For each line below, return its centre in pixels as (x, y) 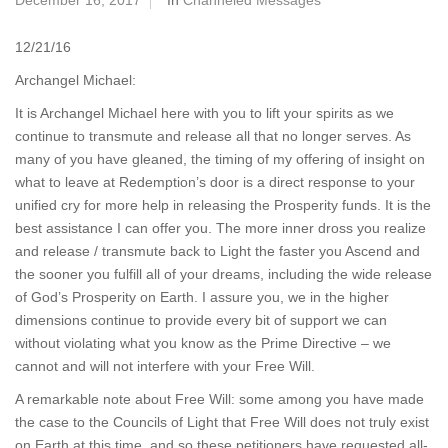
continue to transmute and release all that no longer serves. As (213, 136)
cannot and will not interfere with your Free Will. (165, 366)
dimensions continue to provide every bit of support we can (201, 320)
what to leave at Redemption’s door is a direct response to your (215, 182)
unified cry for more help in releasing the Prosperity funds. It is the (223, 205)
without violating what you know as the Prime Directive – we (203, 343)
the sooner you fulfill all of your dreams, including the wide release (223, 274)
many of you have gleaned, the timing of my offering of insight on (220, 159)
